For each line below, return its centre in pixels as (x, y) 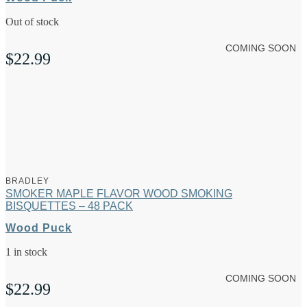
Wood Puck (39, 228)
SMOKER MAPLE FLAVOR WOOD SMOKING (119, 194)
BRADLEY (27, 181)
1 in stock (26, 252)
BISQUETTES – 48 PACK (69, 206)
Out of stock (32, 22)
